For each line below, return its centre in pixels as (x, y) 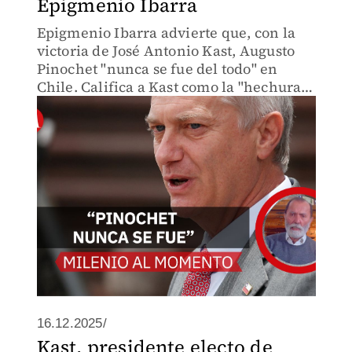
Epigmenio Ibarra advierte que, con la (166, 33)
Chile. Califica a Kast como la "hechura (169, 87)
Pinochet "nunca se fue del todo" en (157, 69)
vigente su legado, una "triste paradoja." (171, 123)
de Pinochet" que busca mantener (151, 105)
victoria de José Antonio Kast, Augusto (166, 51)
